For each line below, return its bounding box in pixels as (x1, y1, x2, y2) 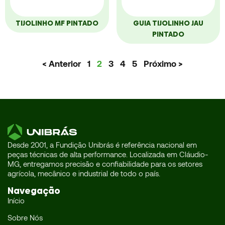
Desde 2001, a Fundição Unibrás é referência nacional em (8, 140, 197, 149)
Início (8, 196, 25, 205)
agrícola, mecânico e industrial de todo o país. (8, 168, 160, 178)
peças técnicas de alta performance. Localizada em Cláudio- (8, 149, 208, 159)
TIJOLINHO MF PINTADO (15, 18, 98, 28)
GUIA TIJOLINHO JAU (133, 18, 203, 28)
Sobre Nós (8, 213, 43, 222)
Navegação (8, 184, 60, 197)
